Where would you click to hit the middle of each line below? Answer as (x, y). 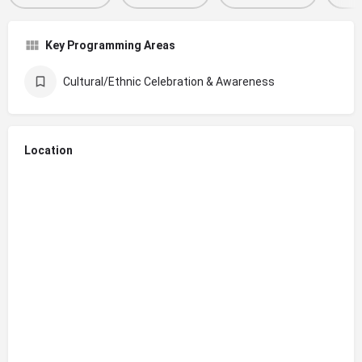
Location (48, 150)
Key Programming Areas (110, 45)
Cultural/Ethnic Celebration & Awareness (169, 81)
